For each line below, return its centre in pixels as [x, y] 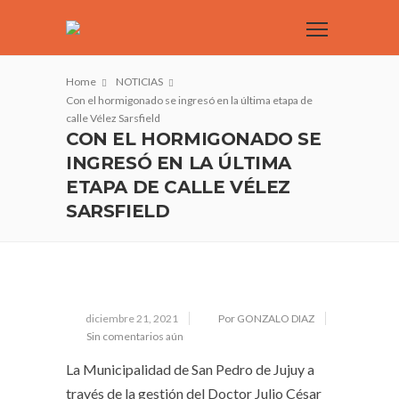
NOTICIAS [139, 81]
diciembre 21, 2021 [132, 318]
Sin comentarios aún [135, 336]
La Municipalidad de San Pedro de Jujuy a [190, 369]
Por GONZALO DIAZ [266, 318]
